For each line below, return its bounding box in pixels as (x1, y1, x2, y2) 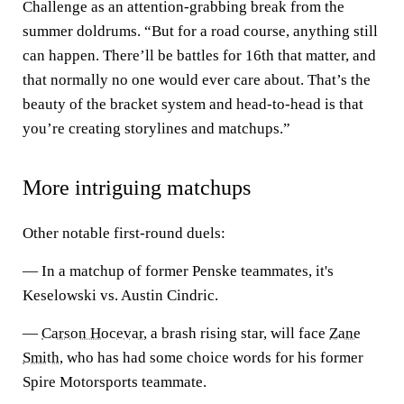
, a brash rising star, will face (143, 325, 329, 342)
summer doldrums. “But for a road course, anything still (23, 23, 378, 40)
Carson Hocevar (41, 325, 143, 342)
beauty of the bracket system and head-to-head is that (23, 96, 363, 113)
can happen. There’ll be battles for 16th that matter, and (23, 47, 376, 64)
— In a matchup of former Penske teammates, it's (23, 262, 334, 280)
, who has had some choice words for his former (60, 349, 363, 366)
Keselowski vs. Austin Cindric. (23, 287, 218, 304)
